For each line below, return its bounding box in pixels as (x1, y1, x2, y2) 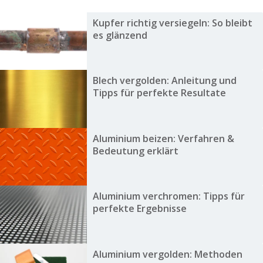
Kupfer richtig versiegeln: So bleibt (92, 16, 252, 30)
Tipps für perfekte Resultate (92, 86, 226, 100)
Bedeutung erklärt (92, 144, 178, 157)
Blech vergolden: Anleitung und (92, 74, 237, 87)
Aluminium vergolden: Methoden (92, 247, 242, 261)
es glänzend (92, 29, 147, 42)
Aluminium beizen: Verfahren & (92, 131, 234, 145)
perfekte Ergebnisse (92, 202, 187, 215)
